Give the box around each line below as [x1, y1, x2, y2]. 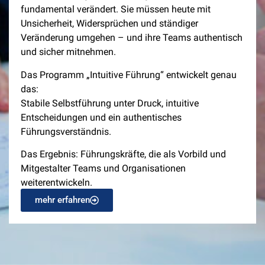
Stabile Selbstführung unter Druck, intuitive [21, 97, 199, 109]
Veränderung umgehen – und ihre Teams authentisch [21, 32, 243, 44]
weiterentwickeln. [21, 177, 92, 189]
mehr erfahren [35, 195, 90, 206]
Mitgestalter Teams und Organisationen [21, 163, 186, 174]
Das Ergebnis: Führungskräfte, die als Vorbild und [21, 148, 226, 160]
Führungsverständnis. [21, 125, 111, 137]
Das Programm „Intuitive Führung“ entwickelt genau [21, 69, 237, 80]
